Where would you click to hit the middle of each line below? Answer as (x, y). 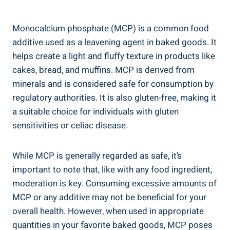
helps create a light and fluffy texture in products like (114, 56)
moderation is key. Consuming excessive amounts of (114, 183)
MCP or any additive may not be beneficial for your (109, 197)
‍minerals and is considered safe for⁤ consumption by (113, 84)
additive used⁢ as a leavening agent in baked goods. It (114, 42)
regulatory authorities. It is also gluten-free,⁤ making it (114, 98)
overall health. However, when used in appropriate (108, 211)
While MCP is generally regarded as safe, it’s (97, 156)
